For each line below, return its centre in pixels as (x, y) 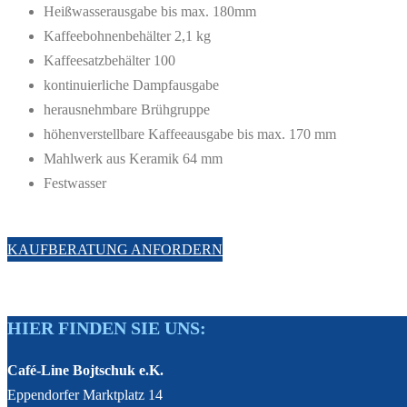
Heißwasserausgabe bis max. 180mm (150, 11)
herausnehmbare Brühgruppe (127, 109)
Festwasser (75, 183)
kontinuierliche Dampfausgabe (131, 84)
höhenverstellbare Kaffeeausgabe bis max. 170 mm (190, 134)
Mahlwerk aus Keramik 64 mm (133, 158)
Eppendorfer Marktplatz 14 (85, 394)
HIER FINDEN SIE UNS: (107, 328)
